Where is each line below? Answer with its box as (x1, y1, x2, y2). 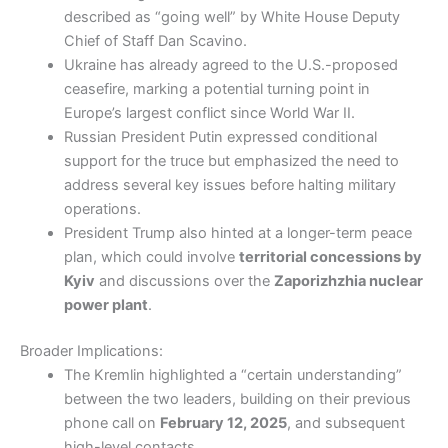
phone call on (63, 413, 160, 432)
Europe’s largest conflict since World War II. (63, 103, 355, 122)
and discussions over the (94, 271, 274, 290)
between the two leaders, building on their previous (63, 389, 411, 408)
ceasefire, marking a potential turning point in (63, 79, 370, 98)
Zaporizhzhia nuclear (273, 271, 423, 290)
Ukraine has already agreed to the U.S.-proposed (63, 55, 398, 74)
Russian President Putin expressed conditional (63, 127, 377, 146)
